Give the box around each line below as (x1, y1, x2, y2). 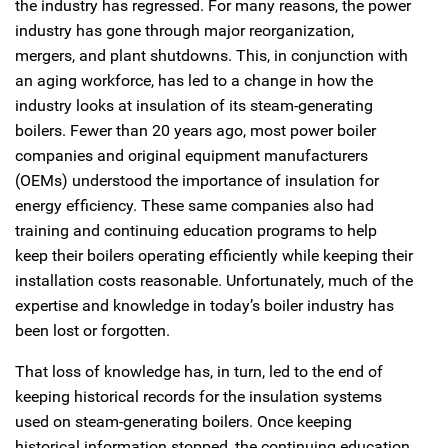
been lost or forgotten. (15, 321, 170, 340)
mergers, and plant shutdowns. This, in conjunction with (15, 46, 408, 65)
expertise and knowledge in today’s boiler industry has (15, 296, 394, 315)
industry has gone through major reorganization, (15, 21, 354, 40)
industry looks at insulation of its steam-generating (15, 96, 373, 115)
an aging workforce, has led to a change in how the (15, 71, 373, 90)
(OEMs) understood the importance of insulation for (15, 171, 379, 190)
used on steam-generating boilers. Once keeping (15, 412, 352, 431)
